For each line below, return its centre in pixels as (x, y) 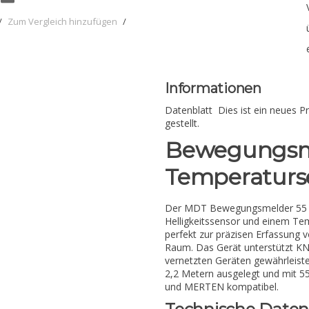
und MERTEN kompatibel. (222, 287)
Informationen (213, 88)
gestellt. (182, 123)
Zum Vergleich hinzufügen (62, 22)
